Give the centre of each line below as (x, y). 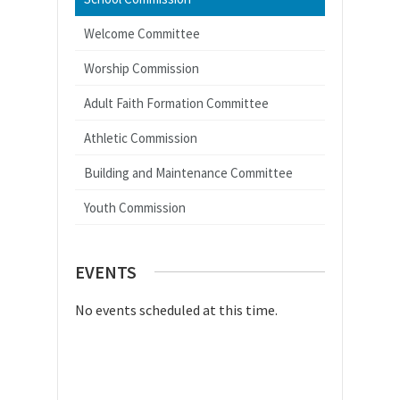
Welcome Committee (142, 33)
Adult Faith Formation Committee (176, 103)
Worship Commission (142, 68)
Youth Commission (135, 208)
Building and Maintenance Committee (188, 173)
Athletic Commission (141, 138)
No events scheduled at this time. (176, 310)
